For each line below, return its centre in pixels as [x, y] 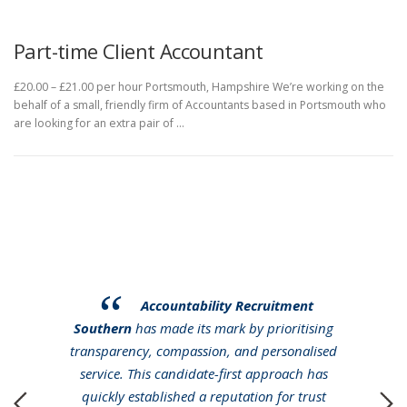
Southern [104, 328]
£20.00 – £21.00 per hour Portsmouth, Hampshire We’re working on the [199, 87]
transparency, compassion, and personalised [203, 350]
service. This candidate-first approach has [203, 373]
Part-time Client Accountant [139, 51]
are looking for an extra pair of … [99, 124]
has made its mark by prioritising [234, 328]
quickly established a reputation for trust [203, 396]
